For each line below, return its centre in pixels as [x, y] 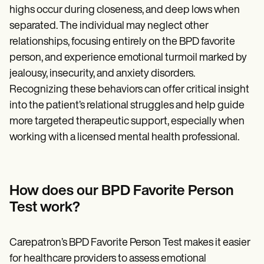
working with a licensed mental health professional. [124, 137]
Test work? [45, 208]
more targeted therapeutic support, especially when [127, 121]
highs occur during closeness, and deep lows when [125, 10]
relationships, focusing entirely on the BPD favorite [122, 42]
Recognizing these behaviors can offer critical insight [129, 90]
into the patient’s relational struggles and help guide [127, 105]
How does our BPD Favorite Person [122, 191]
